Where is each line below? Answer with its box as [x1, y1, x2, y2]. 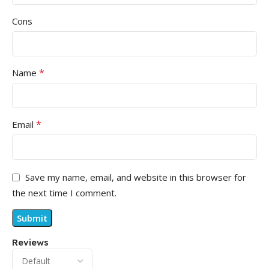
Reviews [12, 237, 49, 249]
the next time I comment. [12, 187, 116, 199]
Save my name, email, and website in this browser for [25, 171, 246, 184]
